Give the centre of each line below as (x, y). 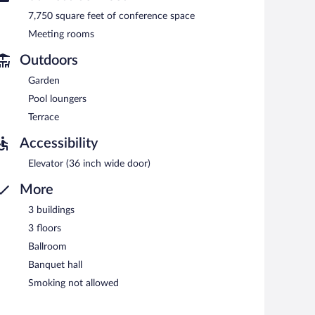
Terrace (44, 117)
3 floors (45, 228)
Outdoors (49, 60)
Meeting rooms (61, 34)
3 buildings (51, 210)
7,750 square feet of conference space (111, 16)
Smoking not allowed (73, 283)
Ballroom (47, 246)
